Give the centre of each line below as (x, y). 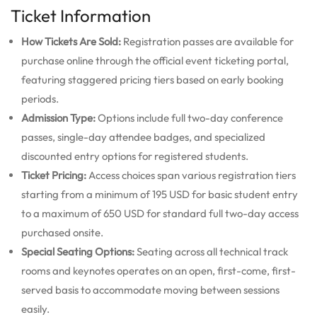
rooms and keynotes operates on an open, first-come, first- (158, 270)
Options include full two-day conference (189, 117)
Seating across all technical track (211, 251)
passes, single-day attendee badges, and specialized (143, 137)
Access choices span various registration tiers (191, 175)
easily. (35, 309)
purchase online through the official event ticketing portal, (155, 60)
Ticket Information (81, 15)
